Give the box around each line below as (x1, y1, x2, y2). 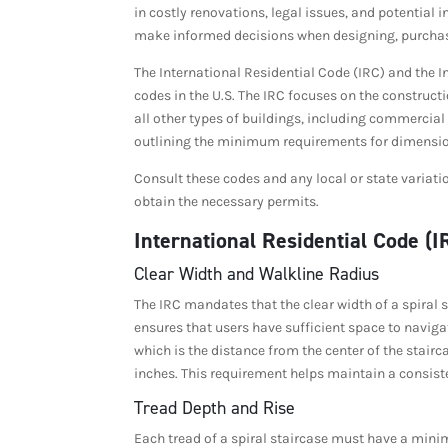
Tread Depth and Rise (134, 395, 296, 420)
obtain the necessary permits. (134, 192, 323, 210)
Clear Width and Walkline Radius (134, 261, 380, 286)
